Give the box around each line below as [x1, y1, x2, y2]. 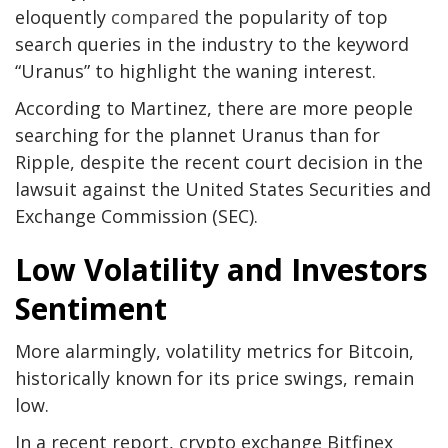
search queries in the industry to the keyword [15, 32, 409, 57]
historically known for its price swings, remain [15, 366, 414, 391]
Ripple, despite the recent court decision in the [15, 150, 423, 175]
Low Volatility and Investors [15, 249, 428, 291]
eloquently [15, 5, 111, 30]
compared [111, 5, 199, 30]
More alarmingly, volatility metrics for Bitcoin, [15, 339, 414, 364]
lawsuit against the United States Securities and [15, 177, 431, 202]
